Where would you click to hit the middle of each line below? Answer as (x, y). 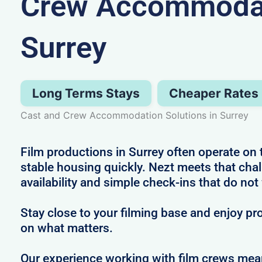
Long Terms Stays (86, 93)
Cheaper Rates (213, 93)
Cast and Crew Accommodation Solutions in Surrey (134, 115)
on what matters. (66, 228)
